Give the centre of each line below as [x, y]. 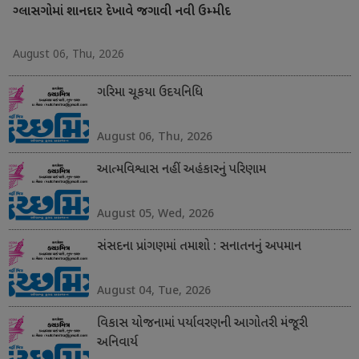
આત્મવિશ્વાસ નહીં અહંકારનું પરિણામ [181, 171]
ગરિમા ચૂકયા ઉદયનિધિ [149, 94]
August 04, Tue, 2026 [153, 290]
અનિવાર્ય [117, 344]
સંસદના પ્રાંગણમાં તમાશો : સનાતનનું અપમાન [199, 248]
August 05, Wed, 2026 [155, 213]
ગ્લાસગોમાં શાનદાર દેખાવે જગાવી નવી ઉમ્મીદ [121, 13]
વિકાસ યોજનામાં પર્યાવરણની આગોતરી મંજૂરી [202, 325]
